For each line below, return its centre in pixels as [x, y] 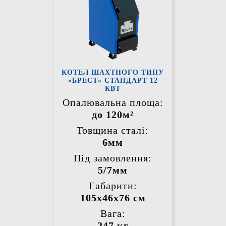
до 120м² [113, 115]
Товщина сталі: [113, 130]
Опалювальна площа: [113, 103]
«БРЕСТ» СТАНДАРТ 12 [113, 81]
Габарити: [113, 186]
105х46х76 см [113, 198]
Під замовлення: [113, 158]
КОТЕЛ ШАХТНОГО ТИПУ [113, 73]
